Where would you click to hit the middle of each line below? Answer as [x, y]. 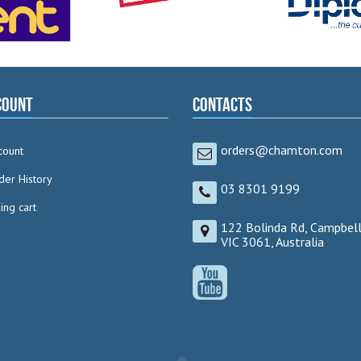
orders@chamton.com [282, 150]
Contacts [222, 105]
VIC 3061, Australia [272, 242]
